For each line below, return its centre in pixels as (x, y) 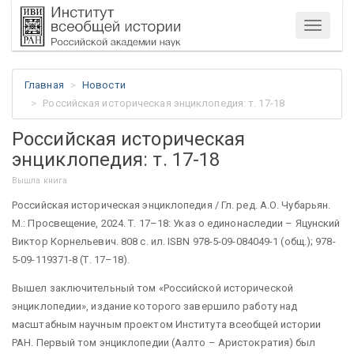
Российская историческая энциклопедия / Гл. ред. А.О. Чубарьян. (171, 205)
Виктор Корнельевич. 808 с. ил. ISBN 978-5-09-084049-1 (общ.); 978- (174, 241)
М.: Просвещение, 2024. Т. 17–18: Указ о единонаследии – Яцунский (176, 223)
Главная (44, 85)
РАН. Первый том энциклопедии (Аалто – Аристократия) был (164, 342)
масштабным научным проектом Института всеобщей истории (167, 324)
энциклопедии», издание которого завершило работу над (155, 306)
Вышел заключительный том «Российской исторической (153, 288)
